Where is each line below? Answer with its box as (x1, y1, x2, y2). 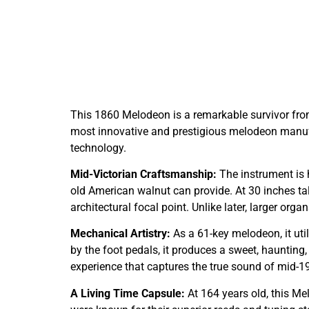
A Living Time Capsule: (70, 286, 185, 300)
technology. (70, 141, 126, 154)
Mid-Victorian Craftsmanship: (70, 168, 217, 181)
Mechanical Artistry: (70, 227, 170, 241)
